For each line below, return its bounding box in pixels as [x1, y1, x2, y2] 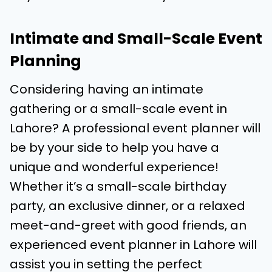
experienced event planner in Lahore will [10, 236, 257, 253]
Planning [10, 50, 81, 72]
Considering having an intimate [10, 81, 203, 98]
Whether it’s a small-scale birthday [10, 178, 226, 195]
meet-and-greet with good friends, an [10, 217, 246, 234]
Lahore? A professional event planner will [10, 120, 260, 137]
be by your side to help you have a [10, 139, 219, 156]
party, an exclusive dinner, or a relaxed [10, 197, 245, 214]
